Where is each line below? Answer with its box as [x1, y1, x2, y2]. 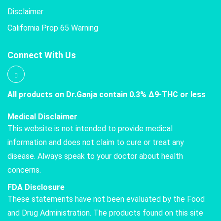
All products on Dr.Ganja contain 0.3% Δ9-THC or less [7, 89, 206, 99]
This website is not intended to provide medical [7, 123, 173, 133]
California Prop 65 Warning [7, 23, 98, 33]
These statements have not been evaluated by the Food [7, 194, 205, 204]
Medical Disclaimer [7, 111, 77, 121]
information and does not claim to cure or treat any [7, 137, 184, 147]
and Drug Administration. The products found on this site [7, 208, 203, 218]
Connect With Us [7, 49, 76, 60]
